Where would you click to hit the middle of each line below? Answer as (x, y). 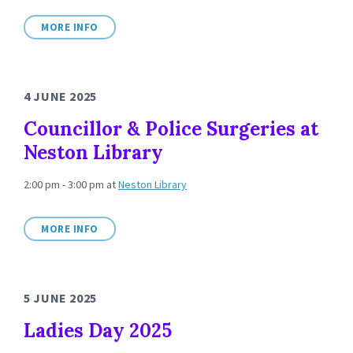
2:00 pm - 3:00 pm (65, 184)
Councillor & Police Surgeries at (171, 129)
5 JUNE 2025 (61, 298)
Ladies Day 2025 (98, 331)
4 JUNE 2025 (61, 96)
